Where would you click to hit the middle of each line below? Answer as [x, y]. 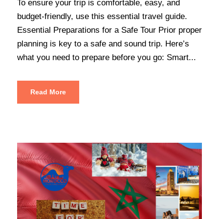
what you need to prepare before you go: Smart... [107, 57]
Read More [48, 92]
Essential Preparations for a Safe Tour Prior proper [109, 30]
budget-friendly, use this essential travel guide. [102, 16]
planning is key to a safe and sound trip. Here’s [103, 44]
